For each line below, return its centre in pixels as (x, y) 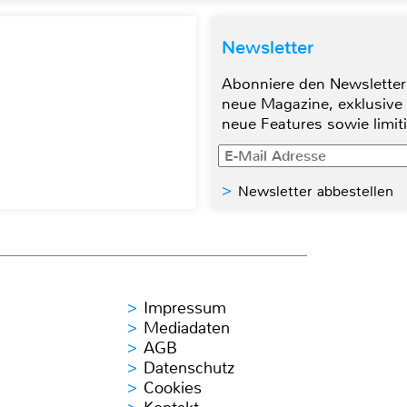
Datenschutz (189, 368)
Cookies (173, 388)
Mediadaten (187, 328)
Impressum (185, 308)
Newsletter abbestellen (316, 192)
